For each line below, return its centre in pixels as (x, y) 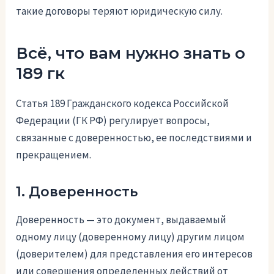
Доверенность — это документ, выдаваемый (121, 219)
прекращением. (54, 155)
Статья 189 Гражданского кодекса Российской (123, 104)
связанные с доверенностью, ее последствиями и (134, 138)
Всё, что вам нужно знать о (131, 54)
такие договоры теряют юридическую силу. (120, 11)
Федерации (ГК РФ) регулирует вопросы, (113, 121)
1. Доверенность (77, 192)
